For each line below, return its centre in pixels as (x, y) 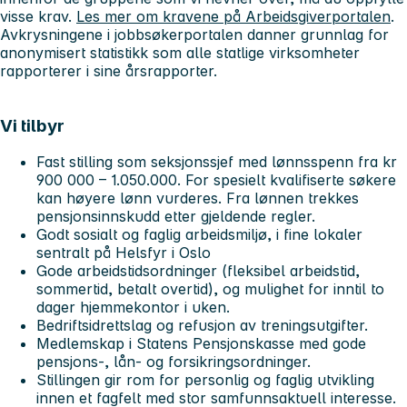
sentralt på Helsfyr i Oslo (126, 253)
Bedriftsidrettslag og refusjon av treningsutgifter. (202, 326)
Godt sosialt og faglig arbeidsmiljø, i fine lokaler (199, 235)
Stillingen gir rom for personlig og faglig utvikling (205, 380)
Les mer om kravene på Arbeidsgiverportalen (233, 16)
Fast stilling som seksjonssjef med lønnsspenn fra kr (217, 162)
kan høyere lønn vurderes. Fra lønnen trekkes (198, 199)
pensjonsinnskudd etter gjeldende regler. (178, 217)
